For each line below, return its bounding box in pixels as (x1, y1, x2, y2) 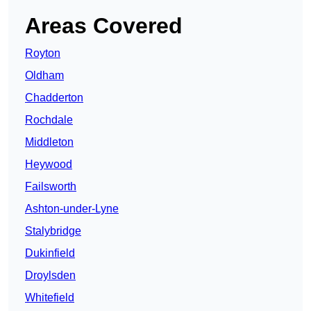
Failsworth (25, 180, 76, 193)
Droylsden (25, 269, 76, 282)
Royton (25, 47, 60, 60)
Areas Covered (25, 13, 183, 39)
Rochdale (25, 114, 73, 126)
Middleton (25, 136, 74, 149)
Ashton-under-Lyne (25, 203, 119, 215)
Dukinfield (25, 247, 75, 260)
